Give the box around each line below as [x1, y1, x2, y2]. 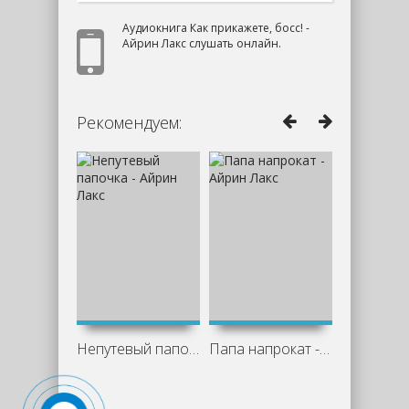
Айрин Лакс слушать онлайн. [122, 36, 281, 51]
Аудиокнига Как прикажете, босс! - [122, 20, 309, 36]
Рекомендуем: [77, 111, 182, 133]
